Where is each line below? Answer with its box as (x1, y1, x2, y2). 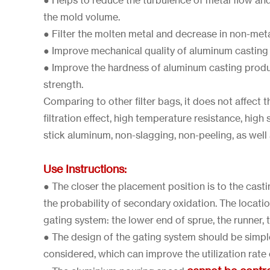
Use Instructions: (43, 162, 127, 175)
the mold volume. (43, 11, 120, 23)
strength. (43, 78, 86, 90)
